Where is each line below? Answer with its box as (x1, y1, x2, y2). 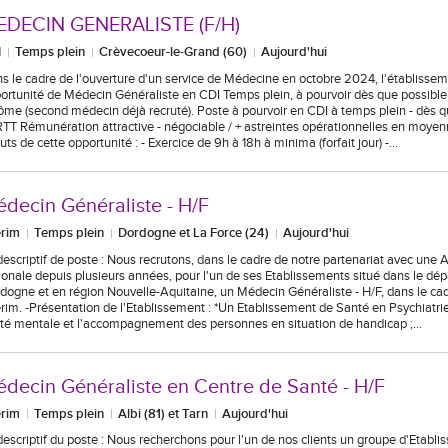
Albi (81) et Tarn (118, 405, 209, 422)
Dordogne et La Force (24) (118, 224, 270, 241)
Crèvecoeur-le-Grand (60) (99, 43, 248, 60)
